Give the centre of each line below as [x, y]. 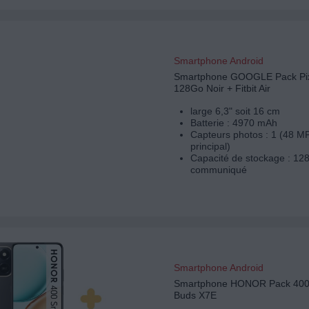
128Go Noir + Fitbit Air [222, 89]
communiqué [218, 170]
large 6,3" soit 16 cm [235, 111]
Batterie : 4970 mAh [233, 123]
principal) [210, 147]
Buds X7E [195, 296]
